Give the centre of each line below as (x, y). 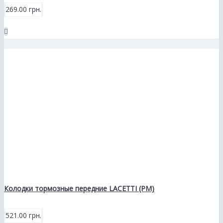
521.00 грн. (23, 216)
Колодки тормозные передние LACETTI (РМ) (79, 188)
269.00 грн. (23, 9)
